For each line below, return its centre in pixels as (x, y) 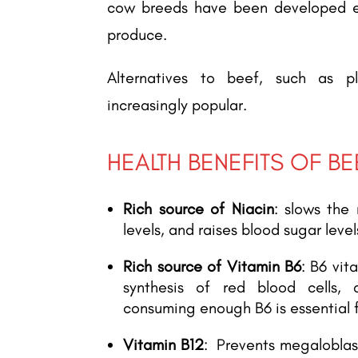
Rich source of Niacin (199, 208)
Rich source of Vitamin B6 (212, 266)
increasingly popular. (177, 104)
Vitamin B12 (163, 344)
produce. (139, 34)
